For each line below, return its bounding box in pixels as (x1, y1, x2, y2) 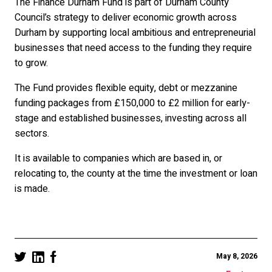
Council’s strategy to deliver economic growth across (15, 10, 237, 25)
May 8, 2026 (216, 251, 257, 262)
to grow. (15, 56, 48, 71)
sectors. (15, 126, 49, 141)
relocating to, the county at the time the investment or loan (15, 166, 257, 182)
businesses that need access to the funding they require (15, 41, 252, 56)
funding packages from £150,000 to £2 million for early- (15, 96, 250, 111)
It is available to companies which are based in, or (15, 151, 222, 166)
